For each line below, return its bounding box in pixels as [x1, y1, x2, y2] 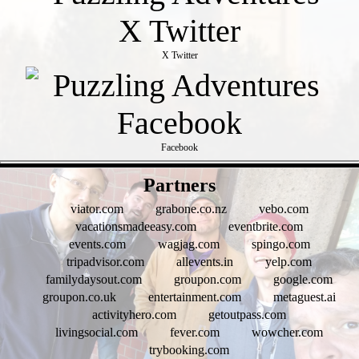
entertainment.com [148, 290, 241, 305]
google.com [273, 272, 333, 287]
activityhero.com [92, 308, 176, 322]
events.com [68, 237, 126, 252]
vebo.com [258, 202, 309, 216]
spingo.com [251, 237, 310, 252]
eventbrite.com [228, 220, 303, 234]
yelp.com [265, 255, 312, 269]
